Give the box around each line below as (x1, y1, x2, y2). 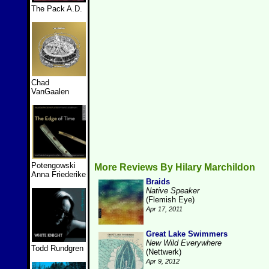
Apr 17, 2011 (146, 205, 183, 213)
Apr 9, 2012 (146, 258, 180, 265)
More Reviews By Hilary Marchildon (94, 162, 255, 172)
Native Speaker (146, 186, 199, 195)
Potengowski (31, 161, 76, 170)
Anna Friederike (31, 170, 86, 179)
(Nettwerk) (146, 247, 181, 256)
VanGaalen (31, 87, 69, 96)
